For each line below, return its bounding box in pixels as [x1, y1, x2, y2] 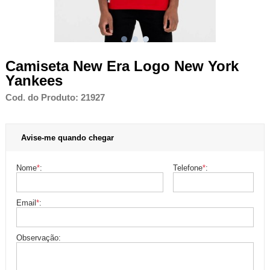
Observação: [16, 233, 61, 242]
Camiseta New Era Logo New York [5, 57, 239, 74]
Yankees [5, 72, 63, 89]
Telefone [172, 163, 202, 172]
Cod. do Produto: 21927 [5, 92, 105, 102]
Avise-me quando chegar [20, 133, 114, 142]
